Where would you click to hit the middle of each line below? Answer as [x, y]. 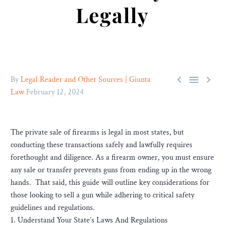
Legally [113, 15]
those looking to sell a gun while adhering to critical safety [102, 195]
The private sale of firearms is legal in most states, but [97, 132]
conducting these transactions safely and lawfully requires [101, 145]
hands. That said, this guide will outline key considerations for [110, 183]
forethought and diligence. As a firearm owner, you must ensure [112, 157]
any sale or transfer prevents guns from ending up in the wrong [111, 170]
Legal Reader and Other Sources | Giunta [86, 80]
